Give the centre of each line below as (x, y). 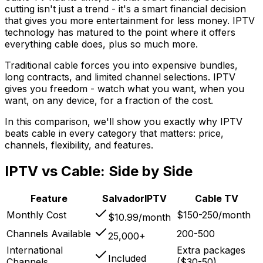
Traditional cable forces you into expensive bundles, (121, 65)
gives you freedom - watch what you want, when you (124, 88)
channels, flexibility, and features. (79, 145)
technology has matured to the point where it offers (120, 32)
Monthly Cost (36, 215)
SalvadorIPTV (134, 199)
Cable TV (217, 199)
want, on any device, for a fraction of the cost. (109, 100)
